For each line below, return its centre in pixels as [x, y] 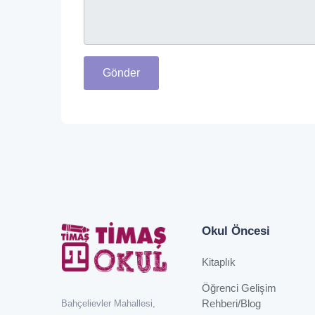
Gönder [121, 73]
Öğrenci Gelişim [239, 288]
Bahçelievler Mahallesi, [108, 303]
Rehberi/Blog [231, 304]
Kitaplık [219, 262]
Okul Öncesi [236, 231]
